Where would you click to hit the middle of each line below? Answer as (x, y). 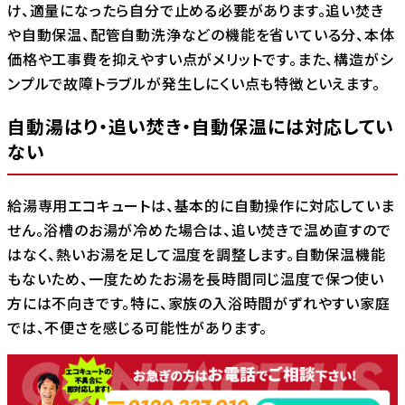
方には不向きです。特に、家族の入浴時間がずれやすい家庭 (199, 303)
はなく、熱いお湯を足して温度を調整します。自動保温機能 (197, 254)
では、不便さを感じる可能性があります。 (138, 328)
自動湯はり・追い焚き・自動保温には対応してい (201, 126)
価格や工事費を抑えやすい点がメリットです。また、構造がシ (201, 58)
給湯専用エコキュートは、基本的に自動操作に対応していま (201, 206)
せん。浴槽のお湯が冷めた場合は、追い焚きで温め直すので (199, 230)
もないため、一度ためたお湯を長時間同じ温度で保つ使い (196, 279)
